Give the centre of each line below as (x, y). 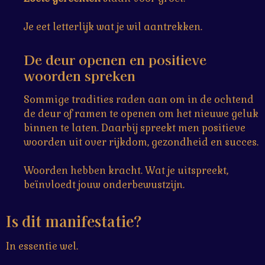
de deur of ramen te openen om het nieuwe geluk (141, 114)
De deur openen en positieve (115, 59)
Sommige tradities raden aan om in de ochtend (139, 99)
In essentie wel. (42, 246)
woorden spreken (80, 75)
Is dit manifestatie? (74, 220)
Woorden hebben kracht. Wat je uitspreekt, (126, 170)
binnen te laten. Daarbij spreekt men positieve (135, 128)
